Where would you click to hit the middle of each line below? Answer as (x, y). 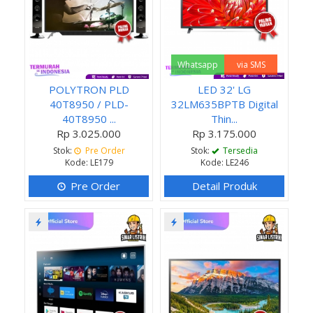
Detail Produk (224, 185)
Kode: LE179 (89, 162)
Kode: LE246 (224, 162)
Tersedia (239, 150)
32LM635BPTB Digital (224, 104)
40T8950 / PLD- (89, 104)
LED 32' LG (224, 89)
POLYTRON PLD (89, 89)
